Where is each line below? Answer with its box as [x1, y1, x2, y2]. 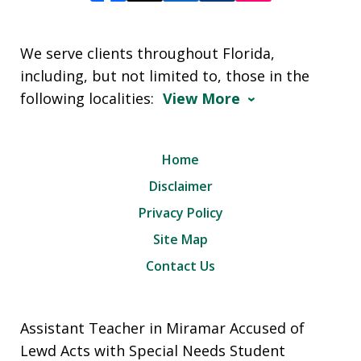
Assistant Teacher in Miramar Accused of [20, 318, 305, 338]
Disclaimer [148, 177, 213, 196]
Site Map [153, 230, 208, 249]
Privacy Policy [138, 204, 223, 222]
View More [163, 89, 240, 109]
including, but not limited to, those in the [20, 66, 309, 86]
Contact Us [146, 257, 215, 276]
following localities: [20, 89, 158, 109]
